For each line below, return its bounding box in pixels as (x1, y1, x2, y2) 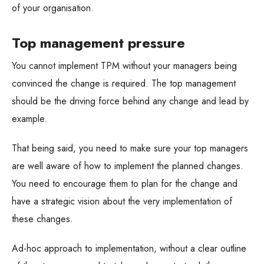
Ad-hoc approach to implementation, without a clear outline (12, 242, 246, 256)
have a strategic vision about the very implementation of (12, 194, 232, 209)
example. (12, 112, 47, 126)
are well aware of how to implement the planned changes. (12, 159, 243, 173)
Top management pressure (12, 32, 185, 54)
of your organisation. (12, 1, 94, 15)
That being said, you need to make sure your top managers (12, 141, 248, 156)
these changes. (12, 212, 73, 226)
